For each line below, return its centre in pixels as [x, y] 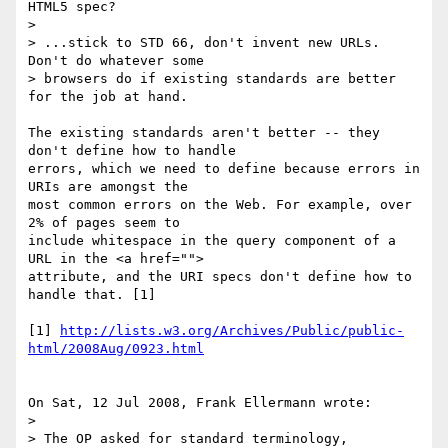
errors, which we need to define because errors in [224, 169]
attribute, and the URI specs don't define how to [220, 277]
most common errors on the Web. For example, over [220, 205]
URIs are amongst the [112, 187]
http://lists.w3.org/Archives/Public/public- [232, 331]
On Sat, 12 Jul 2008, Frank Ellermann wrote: [200, 403]
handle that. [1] [92, 295]
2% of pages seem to [108, 223]
